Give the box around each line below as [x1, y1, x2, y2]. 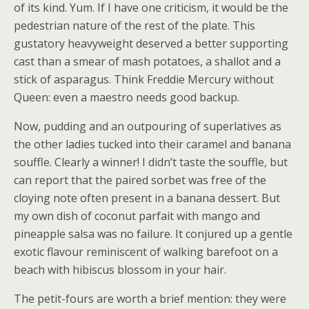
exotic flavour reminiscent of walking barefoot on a [14, 244, 278, 259]
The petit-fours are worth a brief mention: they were [14, 291, 286, 306]
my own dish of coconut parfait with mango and [14, 208, 260, 223]
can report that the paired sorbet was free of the [14, 172, 266, 188]
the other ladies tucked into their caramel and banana [14, 137, 291, 152]
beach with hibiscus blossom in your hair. [14, 262, 226, 277]
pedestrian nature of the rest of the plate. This [14, 18, 255, 33]
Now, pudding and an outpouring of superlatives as [14, 119, 281, 134]
